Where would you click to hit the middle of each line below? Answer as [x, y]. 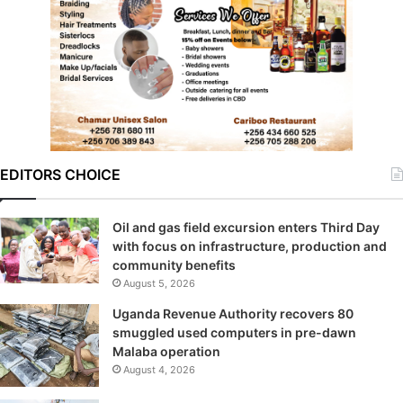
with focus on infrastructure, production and [250, 246]
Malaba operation [168, 352]
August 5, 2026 [159, 284]
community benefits [175, 265]
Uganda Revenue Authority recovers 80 [233, 314]
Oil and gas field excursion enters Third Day [246, 228]
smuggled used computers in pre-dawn [234, 333]
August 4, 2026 [159, 370]
